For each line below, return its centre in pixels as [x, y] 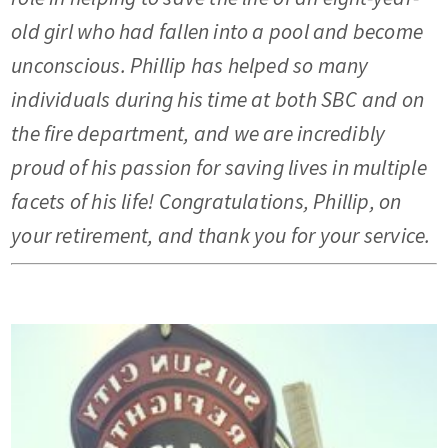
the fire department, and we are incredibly [198, 134]
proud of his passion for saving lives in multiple [219, 168]
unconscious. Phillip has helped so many [190, 66]
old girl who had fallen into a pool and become [217, 32]
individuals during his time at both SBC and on [218, 100]
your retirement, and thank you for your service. [223, 236]
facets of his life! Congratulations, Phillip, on [206, 202]
